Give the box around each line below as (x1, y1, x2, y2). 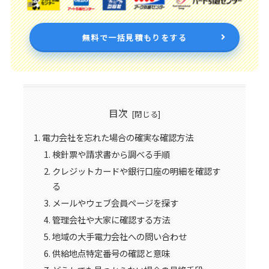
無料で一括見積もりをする (82, 31, 187, 43)
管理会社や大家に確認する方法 (52, 213, 171, 226)
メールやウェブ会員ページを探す (52, 196, 179, 210)
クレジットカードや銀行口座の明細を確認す (52, 165, 221, 178)
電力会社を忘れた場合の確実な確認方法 (41, 131, 193, 144)
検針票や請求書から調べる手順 (52, 148, 171, 161)
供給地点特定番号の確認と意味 (52, 246, 171, 259)
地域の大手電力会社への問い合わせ (52, 229, 187, 243)
